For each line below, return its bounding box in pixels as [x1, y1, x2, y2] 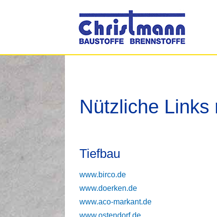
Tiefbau [79, 146, 121, 161]
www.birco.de [79, 170, 126, 179]
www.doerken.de [79, 184, 138, 192]
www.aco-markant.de [79, 197, 152, 206]
